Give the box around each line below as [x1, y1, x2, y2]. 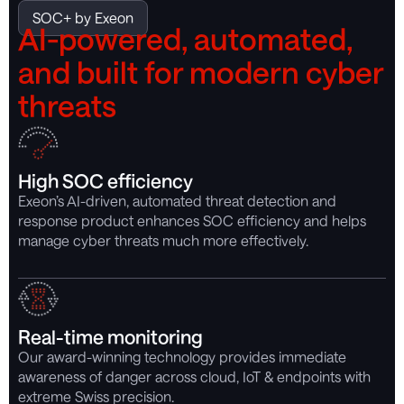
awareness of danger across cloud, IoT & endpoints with [18, 367, 371, 385]
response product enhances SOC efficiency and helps [18, 211, 366, 229]
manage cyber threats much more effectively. [18, 231, 308, 249]
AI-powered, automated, [18, 20, 353, 57]
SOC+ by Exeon [32, 8, 133, 26]
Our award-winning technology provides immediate [18, 347, 346, 365]
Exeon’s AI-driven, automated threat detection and [18, 191, 336, 209]
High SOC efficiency [18, 169, 193, 192]
